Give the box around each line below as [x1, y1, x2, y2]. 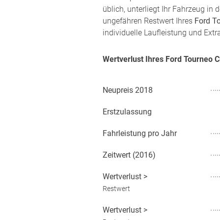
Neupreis [103, 85, 133, 95]
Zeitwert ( [103, 150, 135, 160]
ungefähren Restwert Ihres [103, 16, 194, 26]
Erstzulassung [103, 107, 152, 116]
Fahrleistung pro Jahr [103, 129, 177, 138]
